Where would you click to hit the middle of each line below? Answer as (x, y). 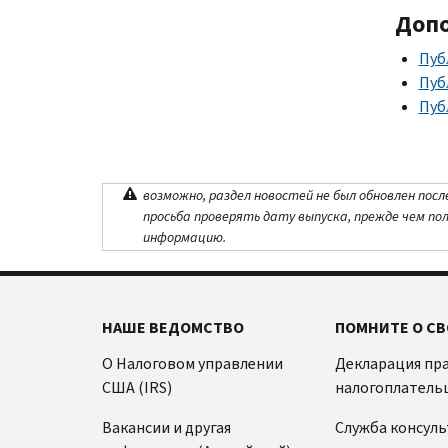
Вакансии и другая (166, 427)
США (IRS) (137, 387)
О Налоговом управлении (192, 363)
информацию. (184, 238)
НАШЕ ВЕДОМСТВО (173, 327)
